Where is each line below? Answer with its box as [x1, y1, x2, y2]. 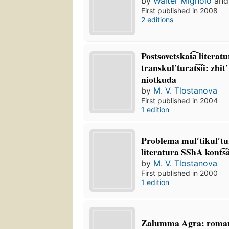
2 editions [141, 15, 174, 25]
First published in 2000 [141, 168, 218, 177]
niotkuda [141, 73, 177, 86]
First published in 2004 [141, 96, 218, 105]
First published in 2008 [141, 6, 218, 15]
